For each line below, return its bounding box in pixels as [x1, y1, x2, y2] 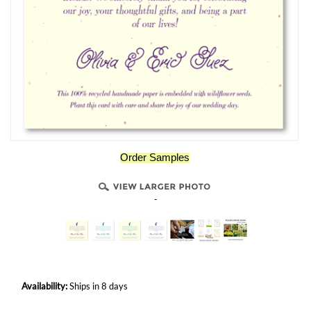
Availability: [22, 280, 67, 292]
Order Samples [119, 152, 190, 164]
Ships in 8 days [67, 280, 128, 292]
